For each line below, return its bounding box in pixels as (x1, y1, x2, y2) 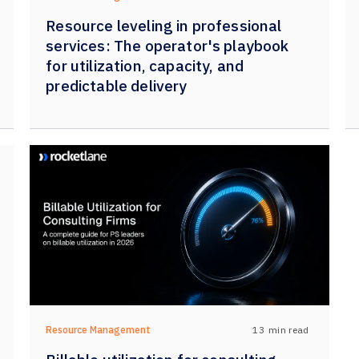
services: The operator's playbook (46, 36, 289, 55)
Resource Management (46, 324, 151, 336)
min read (268, 323, 309, 336)
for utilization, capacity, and (46, 56, 244, 75)
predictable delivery (46, 76, 188, 95)
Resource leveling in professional (46, 16, 282, 35)
